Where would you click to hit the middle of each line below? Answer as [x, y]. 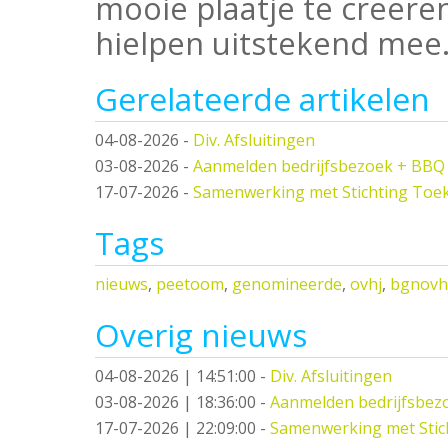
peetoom [190, 283]
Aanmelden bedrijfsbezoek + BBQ [319, 165]
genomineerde [287, 283]
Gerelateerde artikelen [262, 98]
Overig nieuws [201, 334]
